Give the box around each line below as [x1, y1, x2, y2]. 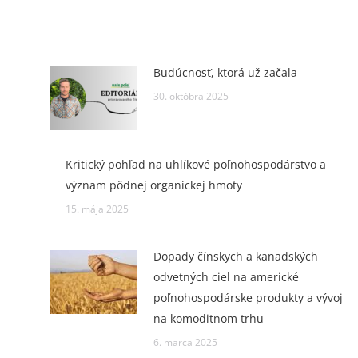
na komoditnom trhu [153, 311, 264, 327]
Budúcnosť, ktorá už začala [153, 65, 297, 81]
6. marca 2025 [153, 336, 217, 350]
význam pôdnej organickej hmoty [65, 177, 242, 193]
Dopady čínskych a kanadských [153, 249, 318, 265]
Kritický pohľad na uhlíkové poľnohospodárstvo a [65, 157, 326, 173]
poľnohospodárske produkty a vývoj [153, 290, 343, 306]
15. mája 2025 [65, 202, 129, 217]
